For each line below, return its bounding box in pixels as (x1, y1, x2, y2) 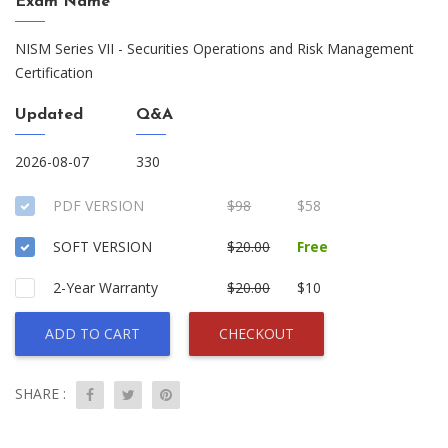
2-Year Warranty (53, 278, 158, 297)
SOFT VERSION (53, 237, 152, 256)
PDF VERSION (53, 196, 144, 215)
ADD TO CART (45, 324, 140, 343)
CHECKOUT (219, 324, 294, 343)
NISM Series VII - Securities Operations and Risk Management (15, 39, 414, 58)
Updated (15, 107, 83, 123)
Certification (15, 63, 93, 82)
